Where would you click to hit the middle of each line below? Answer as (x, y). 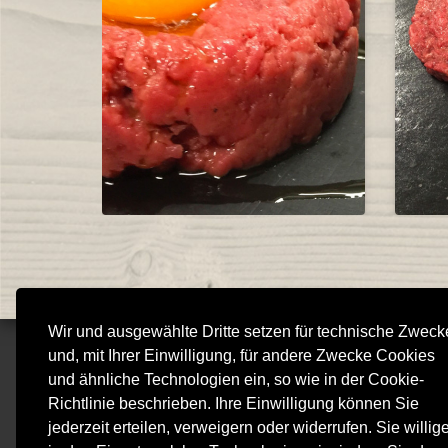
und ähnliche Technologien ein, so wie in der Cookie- (236, 379)
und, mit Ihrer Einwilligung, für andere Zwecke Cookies (241, 355)
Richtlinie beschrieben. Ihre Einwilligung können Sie (233, 403)
